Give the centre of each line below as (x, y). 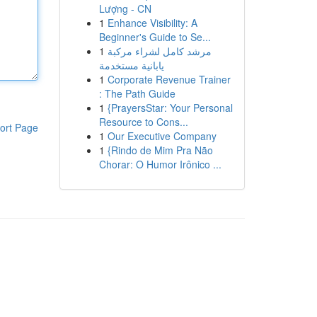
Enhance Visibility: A (152, 23)
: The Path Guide (137, 93)
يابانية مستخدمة (131, 65)
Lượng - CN (125, 8)
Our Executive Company (162, 136)
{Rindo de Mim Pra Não (160, 150)
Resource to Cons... (143, 122)
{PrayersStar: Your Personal (170, 108)
